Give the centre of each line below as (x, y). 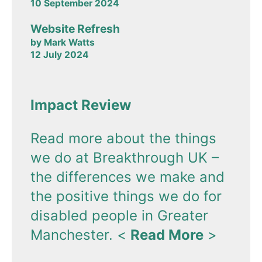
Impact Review (81, 105)
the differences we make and (127, 177)
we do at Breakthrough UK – (125, 158)
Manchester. (74, 235)
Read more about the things (123, 139)
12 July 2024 (60, 55)
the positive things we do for (126, 196)
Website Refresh (75, 29)
